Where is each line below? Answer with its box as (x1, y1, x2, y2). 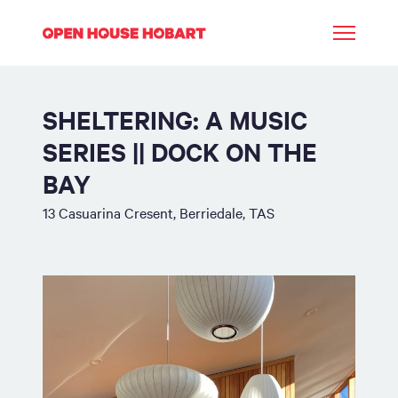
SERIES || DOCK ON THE (43, 134, 317, 168)
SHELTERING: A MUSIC (43, 102, 307, 136)
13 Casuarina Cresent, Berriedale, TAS (43, 203, 275, 222)
